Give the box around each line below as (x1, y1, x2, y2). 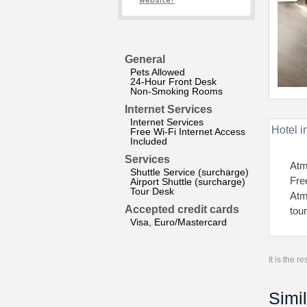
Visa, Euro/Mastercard (130, 217, 227, 228)
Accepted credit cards (125, 204, 239, 215)
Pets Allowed (130, 66, 185, 77)
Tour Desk (130, 186, 174, 197)
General (125, 53, 165, 65)
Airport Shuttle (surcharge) (130, 176, 245, 187)
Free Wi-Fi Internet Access (130, 126, 245, 137)
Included (130, 136, 167, 147)
